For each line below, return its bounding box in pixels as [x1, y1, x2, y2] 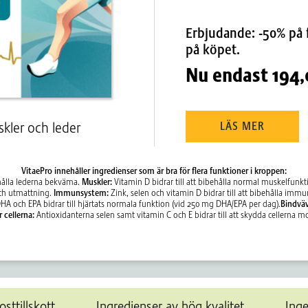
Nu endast [185, 63, 272, 88]
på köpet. [185, 41, 240, 59]
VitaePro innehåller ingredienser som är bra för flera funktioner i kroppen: [21, 164, 287, 177]
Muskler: [81, 175, 112, 188]
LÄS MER [219, 120, 265, 134]
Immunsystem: [54, 186, 109, 199]
